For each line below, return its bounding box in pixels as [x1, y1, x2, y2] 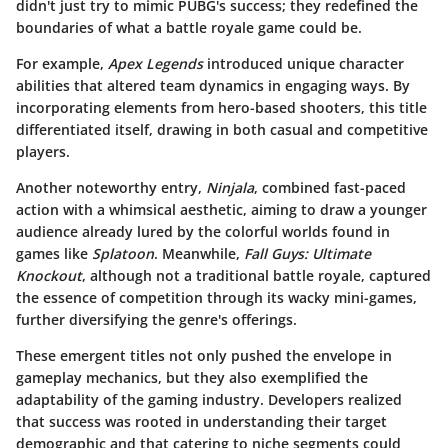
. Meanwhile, [154, 243, 244, 263]
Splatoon [92, 243, 154, 263]
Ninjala [206, 177, 254, 197]
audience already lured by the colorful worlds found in [16, 221, 390, 241]
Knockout [16, 265, 82, 285]
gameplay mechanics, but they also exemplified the [16, 367, 368, 387]
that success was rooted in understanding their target [16, 411, 387, 431]
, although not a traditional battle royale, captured [82, 265, 431, 285]
